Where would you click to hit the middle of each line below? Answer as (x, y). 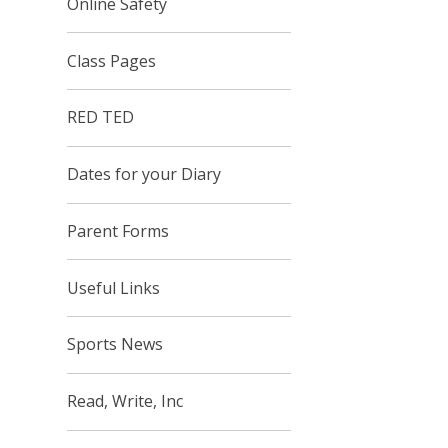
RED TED (101, 117)
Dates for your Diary (144, 174)
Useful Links (114, 287)
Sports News (115, 344)
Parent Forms (118, 230)
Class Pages (112, 60)
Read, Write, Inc (125, 401)
